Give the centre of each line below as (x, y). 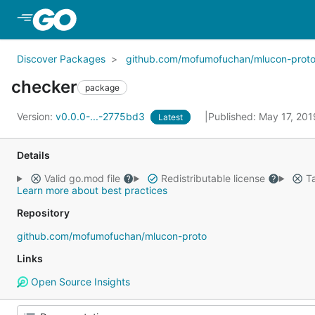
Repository (43, 213)
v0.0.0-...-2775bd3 (102, 116)
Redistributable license (213, 178)
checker (44, 87)
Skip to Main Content (136, 19)
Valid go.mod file (82, 178)
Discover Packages (61, 59)
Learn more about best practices (92, 190)
